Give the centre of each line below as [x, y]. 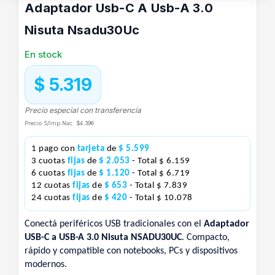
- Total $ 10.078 [161, 198]
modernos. [46, 265]
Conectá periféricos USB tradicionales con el [114, 224]
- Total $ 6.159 [161, 161]
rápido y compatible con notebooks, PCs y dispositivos [131, 251]
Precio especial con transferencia [83, 110]
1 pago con [54, 149]
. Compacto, [206, 238]
